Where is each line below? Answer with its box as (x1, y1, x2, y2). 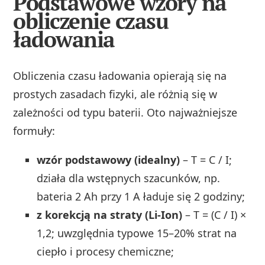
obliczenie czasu (13, 6, 169, 35)
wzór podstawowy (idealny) (37, 152, 180, 167)
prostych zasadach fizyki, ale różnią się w (13, 86, 218, 101)
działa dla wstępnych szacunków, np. (37, 170, 221, 185)
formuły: (13, 123, 56, 138)
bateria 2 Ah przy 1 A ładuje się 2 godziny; (37, 189, 245, 203)
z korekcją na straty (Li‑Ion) (37, 207, 183, 222)
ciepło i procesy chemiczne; (37, 244, 174, 258)
